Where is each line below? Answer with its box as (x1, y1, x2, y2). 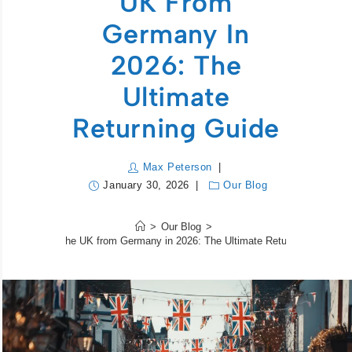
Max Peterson (142, 161, 213, 174)
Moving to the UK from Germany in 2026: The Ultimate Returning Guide (13, 235, 339, 247)
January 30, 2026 (103, 179, 190, 192)
